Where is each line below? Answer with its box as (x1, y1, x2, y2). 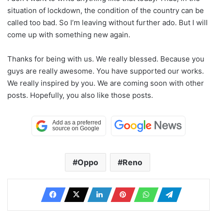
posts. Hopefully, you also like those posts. (7, 90, 153, 100)
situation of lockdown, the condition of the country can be (7, 5, 204, 15)
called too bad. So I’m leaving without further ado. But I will (7, 17, 208, 27)
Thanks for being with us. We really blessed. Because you (7, 54, 204, 63)
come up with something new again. (7, 30, 130, 39)
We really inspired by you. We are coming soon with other (7, 78, 204, 88)
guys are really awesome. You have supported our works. (7, 66, 204, 76)
